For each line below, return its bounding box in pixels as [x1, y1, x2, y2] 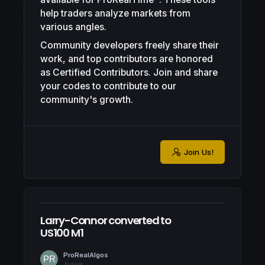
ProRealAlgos [63, 250, 108, 259]
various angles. [40, 21, 106, 33]
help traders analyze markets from [40, 8, 190, 20]
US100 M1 [40, 225, 83, 240]
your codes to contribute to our [40, 80, 176, 92]
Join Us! [184, 147, 214, 157]
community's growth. [40, 94, 133, 106]
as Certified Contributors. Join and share [40, 67, 218, 79]
